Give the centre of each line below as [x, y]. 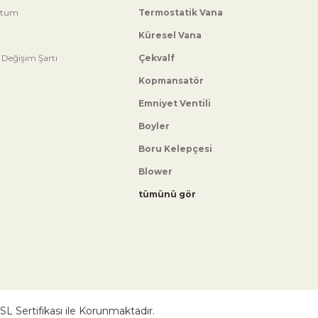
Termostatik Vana [181, 12]
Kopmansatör [171, 80]
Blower [156, 171]
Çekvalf [157, 57]
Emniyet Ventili [175, 103]
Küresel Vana [170, 35]
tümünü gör [168, 194]
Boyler [154, 126]
